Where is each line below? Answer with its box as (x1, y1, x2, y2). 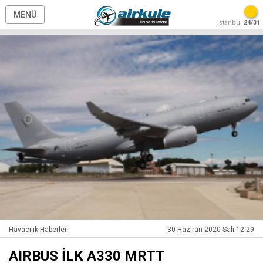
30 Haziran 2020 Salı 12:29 (167, 225, 254, 234)
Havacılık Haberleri (9, 225, 69, 234)
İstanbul (217, 19, 244, 26)
